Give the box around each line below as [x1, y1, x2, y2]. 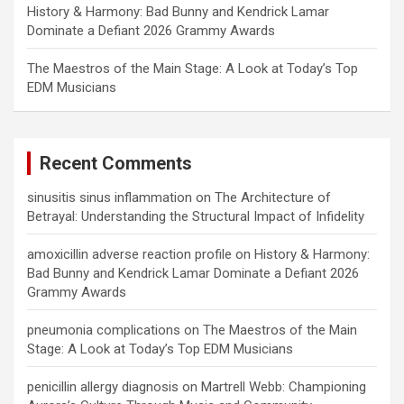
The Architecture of [215, 189, 331, 207]
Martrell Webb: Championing [201, 379, 366, 396]
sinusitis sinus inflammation [27, 189, 192, 207]
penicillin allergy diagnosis [27, 379, 179, 396]
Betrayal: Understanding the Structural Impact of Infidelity [27, 208, 364, 225]
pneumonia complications [27, 322, 180, 339]
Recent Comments [40, 152, 192, 175]
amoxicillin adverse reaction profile [27, 246, 232, 263]
